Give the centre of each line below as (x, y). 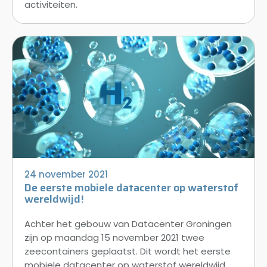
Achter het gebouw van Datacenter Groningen (128, 223)
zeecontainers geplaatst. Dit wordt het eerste (128, 251)
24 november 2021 (66, 174)
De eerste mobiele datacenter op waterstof (131, 187)
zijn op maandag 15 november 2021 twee (114, 237)
